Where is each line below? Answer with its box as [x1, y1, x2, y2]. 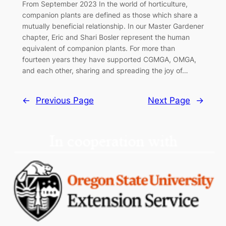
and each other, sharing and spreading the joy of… [22, 66, 188, 75]
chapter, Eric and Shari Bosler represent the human [22, 32, 190, 41]
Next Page [148, 95, 191, 106]
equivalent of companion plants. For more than [22, 43, 175, 52]
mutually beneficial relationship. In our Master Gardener [22, 21, 204, 30]
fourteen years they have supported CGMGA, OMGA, [22, 54, 196, 64]
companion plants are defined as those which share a [22, 10, 198, 19]
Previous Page [35, 95, 94, 106]
